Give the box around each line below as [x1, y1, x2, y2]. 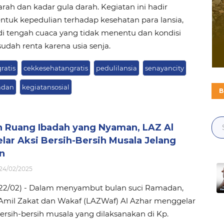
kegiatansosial [21, 82, 69, 91]
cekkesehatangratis [23, 63, 88, 72]
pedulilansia [95, 63, 137, 72]
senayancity [144, 63, 184, 72]
